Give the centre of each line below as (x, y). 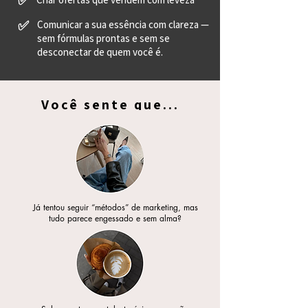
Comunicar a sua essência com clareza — (123, 24)
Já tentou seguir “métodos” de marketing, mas (115, 207)
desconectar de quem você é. (100, 52)
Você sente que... (110, 104)
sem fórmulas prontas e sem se (103, 38)
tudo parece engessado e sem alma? (115, 218)
